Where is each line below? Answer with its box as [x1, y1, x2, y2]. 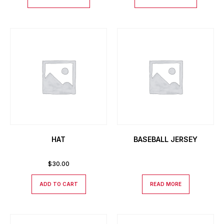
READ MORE [149, 181, 181, 187]
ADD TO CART [39, 181, 78, 187]
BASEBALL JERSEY [133, 135, 197, 143]
